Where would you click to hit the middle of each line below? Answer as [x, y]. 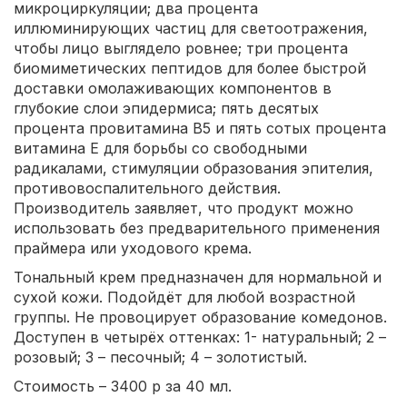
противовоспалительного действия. [147, 189]
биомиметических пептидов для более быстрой [190, 69]
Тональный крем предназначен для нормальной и [198, 278]
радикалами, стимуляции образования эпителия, [194, 169]
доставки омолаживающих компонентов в [173, 89]
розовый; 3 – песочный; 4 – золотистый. [160, 357]
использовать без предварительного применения [197, 228]
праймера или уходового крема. [133, 248]
